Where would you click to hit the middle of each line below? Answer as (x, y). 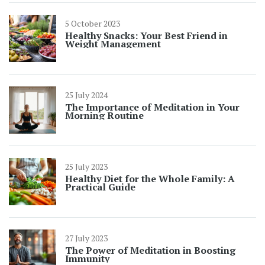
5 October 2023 (93, 24)
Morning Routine (104, 116)
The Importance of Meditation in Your (152, 107)
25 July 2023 (86, 167)
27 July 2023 (86, 238)
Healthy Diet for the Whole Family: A (150, 179)
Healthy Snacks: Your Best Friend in (146, 36)
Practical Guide (100, 187)
